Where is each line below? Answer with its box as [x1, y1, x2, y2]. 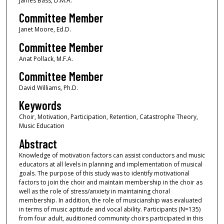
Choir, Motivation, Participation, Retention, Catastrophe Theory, [18, 112, 198, 121]
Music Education [18, 121, 64, 130]
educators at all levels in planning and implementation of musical [18, 159, 202, 168]
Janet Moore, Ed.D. [18, 25, 71, 34]
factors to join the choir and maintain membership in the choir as [18, 177, 202, 186]
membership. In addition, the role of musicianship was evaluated [18, 195, 202, 204]
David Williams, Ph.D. [18, 83, 78, 92]
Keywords [18, 98, 61, 113]
